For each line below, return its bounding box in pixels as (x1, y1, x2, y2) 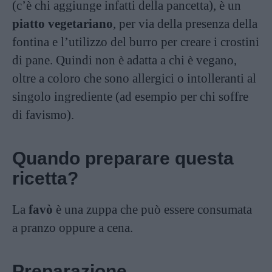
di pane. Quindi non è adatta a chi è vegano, (12, 53, 237, 67)
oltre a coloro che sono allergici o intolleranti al (12, 71, 256, 86)
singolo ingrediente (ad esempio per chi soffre (12, 89, 248, 104)
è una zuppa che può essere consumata (53, 202, 252, 217)
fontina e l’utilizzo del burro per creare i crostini (12, 35, 259, 49)
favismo (25, 107, 67, 122)
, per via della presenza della (113, 16, 257, 31)
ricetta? (12, 168, 78, 188)
